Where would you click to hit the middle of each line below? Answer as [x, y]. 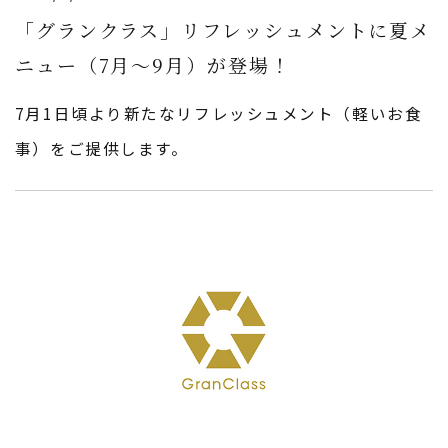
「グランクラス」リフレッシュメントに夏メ [223, 29]
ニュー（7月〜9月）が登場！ [152, 64]
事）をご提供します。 [101, 147]
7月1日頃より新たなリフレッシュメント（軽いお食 [218, 112]
